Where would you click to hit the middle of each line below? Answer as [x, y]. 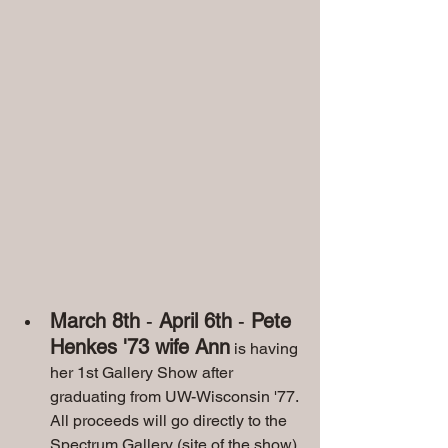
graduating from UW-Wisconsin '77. [176, 397]
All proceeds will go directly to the [170, 421]
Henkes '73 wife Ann [140, 347]
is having [266, 349]
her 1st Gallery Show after [143, 373]
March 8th [95, 321]
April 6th [195, 321]
